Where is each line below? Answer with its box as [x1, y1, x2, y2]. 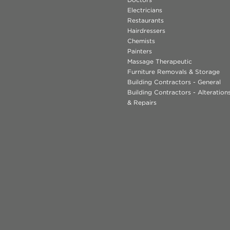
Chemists [127, 37, 155, 44]
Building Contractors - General [127, 79, 221, 85]
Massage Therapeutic [127, 58, 192, 65]
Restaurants [127, 17, 164, 24]
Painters [127, 48, 152, 54]
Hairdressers [127, 27, 165, 34]
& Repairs [127, 99, 157, 106]
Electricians [127, 7, 162, 13]
